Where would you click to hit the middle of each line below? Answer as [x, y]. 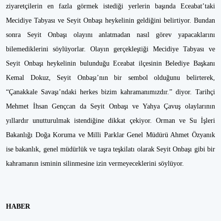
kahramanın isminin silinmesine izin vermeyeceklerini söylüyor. [96, 164]
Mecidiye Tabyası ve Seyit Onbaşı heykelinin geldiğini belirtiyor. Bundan [110, 20]
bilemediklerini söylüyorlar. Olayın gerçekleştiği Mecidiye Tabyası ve [110, 49]
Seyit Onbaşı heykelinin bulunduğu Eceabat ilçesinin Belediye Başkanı [110, 63]
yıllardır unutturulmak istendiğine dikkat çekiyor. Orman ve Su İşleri [110, 121]
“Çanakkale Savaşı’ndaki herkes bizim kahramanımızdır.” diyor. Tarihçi [110, 92]
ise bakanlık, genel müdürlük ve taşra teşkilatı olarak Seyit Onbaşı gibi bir [110, 149]
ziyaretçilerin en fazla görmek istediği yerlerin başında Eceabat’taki [110, 6]
